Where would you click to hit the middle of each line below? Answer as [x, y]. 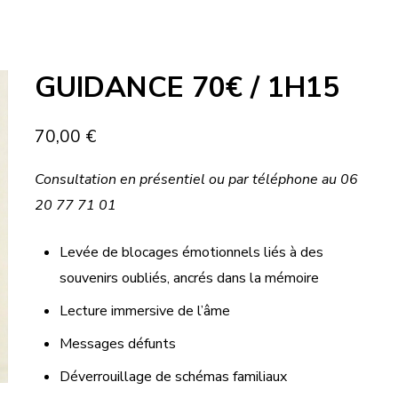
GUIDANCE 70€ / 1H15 [187, 88]
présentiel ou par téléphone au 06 [249, 180]
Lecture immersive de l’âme [144, 311]
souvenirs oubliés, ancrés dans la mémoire [189, 279]
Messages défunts [117, 344]
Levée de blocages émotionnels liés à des [191, 253]
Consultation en [88, 180]
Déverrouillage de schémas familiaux [173, 377]
